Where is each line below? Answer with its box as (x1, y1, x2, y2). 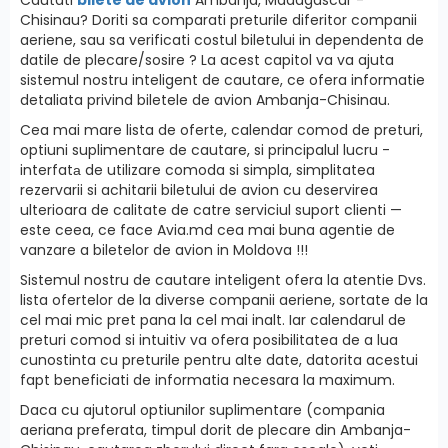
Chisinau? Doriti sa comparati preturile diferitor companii (20, 9, 417, 30)
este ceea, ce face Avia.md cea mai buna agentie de (20, 219, 395, 240)
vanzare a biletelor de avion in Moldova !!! (20, 239, 308, 260)
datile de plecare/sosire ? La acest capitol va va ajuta (20, 49, 394, 70)
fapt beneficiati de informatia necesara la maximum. (20, 369, 395, 390)
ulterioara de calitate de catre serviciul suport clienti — (20, 199, 402, 220)
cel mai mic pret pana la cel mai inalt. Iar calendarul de (20, 309, 406, 330)
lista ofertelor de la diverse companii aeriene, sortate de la (20, 289, 428, 310)
